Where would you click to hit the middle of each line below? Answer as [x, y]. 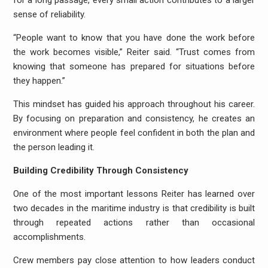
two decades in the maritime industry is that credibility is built [134, 208]
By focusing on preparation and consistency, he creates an [134, 118]
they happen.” [39, 81]
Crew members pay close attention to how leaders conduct [134, 260]
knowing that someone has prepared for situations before [134, 66]
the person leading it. [54, 147]
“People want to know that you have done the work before [134, 38]
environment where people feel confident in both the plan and [134, 133]
